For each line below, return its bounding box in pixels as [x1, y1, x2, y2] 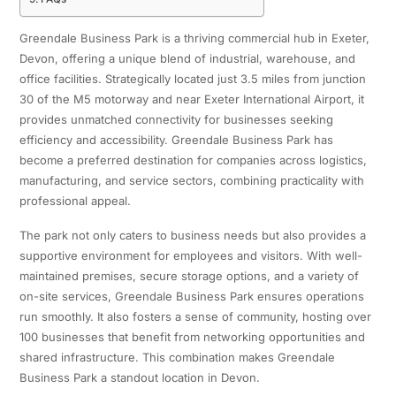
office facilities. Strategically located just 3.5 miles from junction [19, 72, 366, 87]
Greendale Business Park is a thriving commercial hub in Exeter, [19, 31, 369, 46]
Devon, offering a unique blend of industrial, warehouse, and [19, 51, 355, 66]
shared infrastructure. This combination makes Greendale [19, 350, 335, 365]
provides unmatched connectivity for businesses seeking [19, 112, 333, 127]
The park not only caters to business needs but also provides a [19, 228, 366, 243]
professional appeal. [19, 194, 131, 209]
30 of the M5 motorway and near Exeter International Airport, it [19, 92, 364, 107]
